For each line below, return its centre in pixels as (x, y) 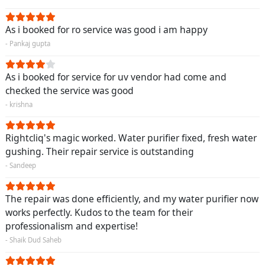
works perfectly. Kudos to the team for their (99, 212)
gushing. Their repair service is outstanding (100, 151)
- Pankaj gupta (28, 43)
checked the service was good (70, 90)
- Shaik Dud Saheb (33, 240)
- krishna (19, 104)
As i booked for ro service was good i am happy (106, 29)
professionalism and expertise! (72, 226)
